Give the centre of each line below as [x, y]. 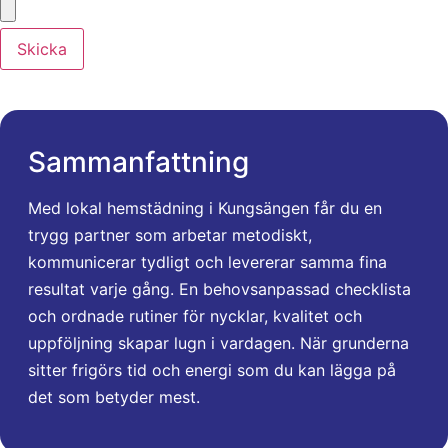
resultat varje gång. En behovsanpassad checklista [219, 288]
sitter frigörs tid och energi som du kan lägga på [212, 369]
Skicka [42, 48]
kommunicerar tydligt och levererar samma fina [207, 261]
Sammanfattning [138, 161]
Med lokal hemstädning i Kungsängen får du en [205, 207]
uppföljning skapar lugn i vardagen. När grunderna [218, 342]
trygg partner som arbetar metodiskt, [170, 234]
